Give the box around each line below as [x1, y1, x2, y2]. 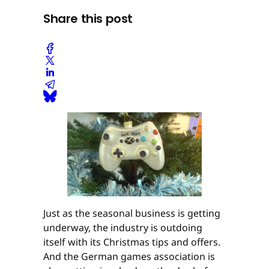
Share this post [43, 10, 133, 28]
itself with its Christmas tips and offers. [43, 235, 220, 249]
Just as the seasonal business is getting [43, 206, 220, 220]
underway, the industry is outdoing [43, 220, 202, 234]
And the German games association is [43, 249, 215, 263]
